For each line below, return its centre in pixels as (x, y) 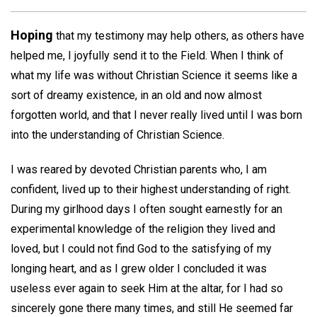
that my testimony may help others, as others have (179, 36)
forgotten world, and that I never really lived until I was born (156, 115)
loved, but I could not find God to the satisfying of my (141, 248)
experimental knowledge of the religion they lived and (143, 229)
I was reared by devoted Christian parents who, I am (139, 169)
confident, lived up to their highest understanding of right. (151, 189)
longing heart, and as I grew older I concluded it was (139, 268)
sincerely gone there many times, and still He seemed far (152, 308)
